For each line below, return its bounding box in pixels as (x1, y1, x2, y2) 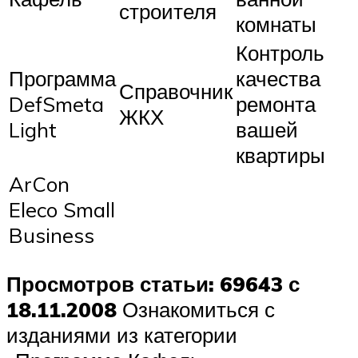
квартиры (236, 142, 325, 169)
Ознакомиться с (117, 296, 275, 322)
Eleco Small (9, 197, 115, 223)
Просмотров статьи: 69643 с (6, 270, 300, 296)
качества (236, 66, 320, 92)
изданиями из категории (6, 321, 237, 348)
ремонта (236, 91, 316, 117)
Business (9, 222, 94, 249)
